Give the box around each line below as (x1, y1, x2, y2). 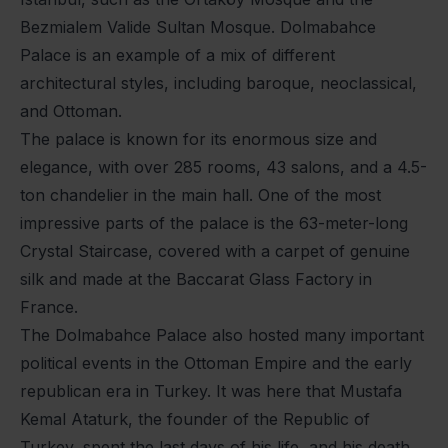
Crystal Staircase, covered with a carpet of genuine (20, 241, 410, 262)
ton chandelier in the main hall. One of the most (20, 185, 381, 206)
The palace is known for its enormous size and (20, 129, 377, 150)
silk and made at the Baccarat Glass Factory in (20, 269, 372, 290)
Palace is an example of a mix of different (20, 45, 335, 66)
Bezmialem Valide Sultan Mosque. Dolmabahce (20, 17, 376, 38)
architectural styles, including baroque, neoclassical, (20, 73, 417, 94)
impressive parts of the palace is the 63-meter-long (20, 213, 408, 234)
